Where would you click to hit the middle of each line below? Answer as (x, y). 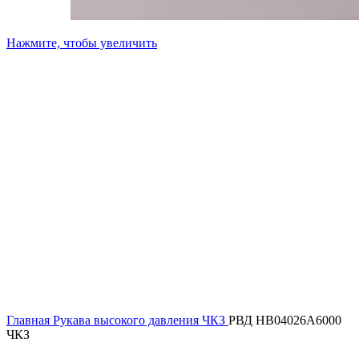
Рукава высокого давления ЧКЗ (141, 320)
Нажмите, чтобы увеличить (82, 43)
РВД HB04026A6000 (285, 320)
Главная (30, 320)
